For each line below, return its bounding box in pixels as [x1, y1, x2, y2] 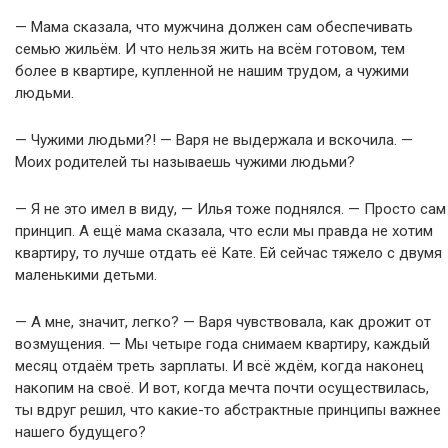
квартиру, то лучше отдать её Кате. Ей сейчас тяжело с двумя [15, 244, 442, 262]
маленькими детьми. [15, 266, 157, 284]
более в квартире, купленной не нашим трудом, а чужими [15, 62, 409, 80]
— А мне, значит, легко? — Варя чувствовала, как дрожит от [15, 313, 431, 331]
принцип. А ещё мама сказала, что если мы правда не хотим [15, 222, 433, 240]
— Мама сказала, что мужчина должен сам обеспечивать [15, 18, 413, 36]
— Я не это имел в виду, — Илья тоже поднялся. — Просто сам [15, 200, 446, 218]
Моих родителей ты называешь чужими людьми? [15, 153, 355, 171]
